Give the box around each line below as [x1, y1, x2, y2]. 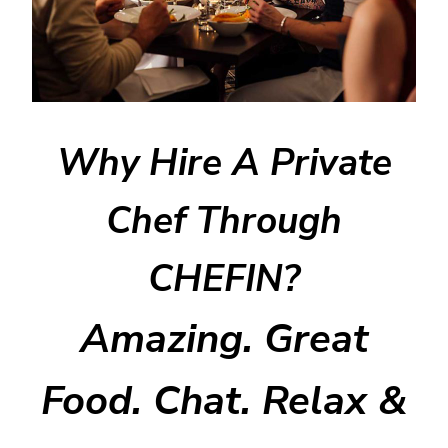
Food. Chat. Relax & [41, 374, 407, 429]
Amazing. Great [80, 312, 368, 367]
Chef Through [106, 196, 342, 247]
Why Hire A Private [56, 138, 392, 189]
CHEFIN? [148, 254, 300, 305]
